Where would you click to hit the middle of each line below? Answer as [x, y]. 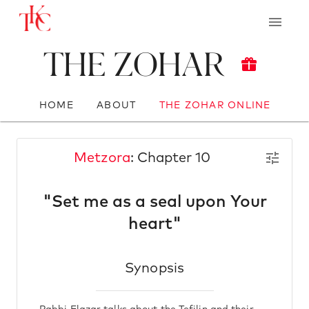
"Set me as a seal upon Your [154, 202]
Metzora [102, 158]
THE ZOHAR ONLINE [215, 105]
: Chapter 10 [170, 158]
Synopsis [154, 268]
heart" [154, 224]
